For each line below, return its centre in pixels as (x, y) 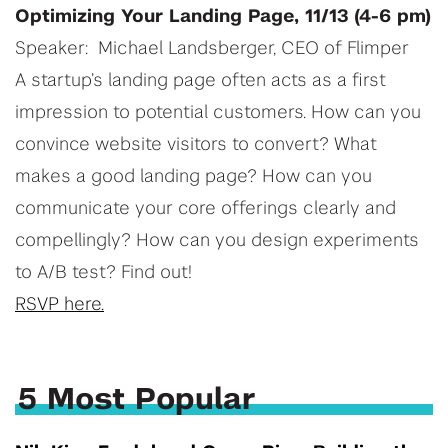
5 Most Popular (137, 400)
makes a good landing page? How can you (193, 177)
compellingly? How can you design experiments (217, 241)
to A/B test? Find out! (103, 273)
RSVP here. (59, 305)
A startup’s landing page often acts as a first (200, 81)
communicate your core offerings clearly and (205, 209)
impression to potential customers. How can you (218, 113)
